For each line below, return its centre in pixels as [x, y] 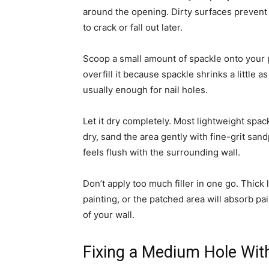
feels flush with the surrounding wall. [162, 153]
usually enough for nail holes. [145, 90]
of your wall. [109, 215]
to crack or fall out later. [133, 28]
